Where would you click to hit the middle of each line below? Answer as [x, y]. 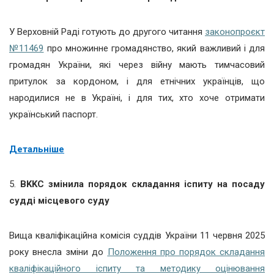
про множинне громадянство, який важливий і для [154, 48]
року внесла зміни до [58, 252]
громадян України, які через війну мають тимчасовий [137, 65]
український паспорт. [54, 114]
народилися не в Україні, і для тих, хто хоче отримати [137, 98]
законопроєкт [235, 31]
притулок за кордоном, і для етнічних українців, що [137, 81]
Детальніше [37, 149]
